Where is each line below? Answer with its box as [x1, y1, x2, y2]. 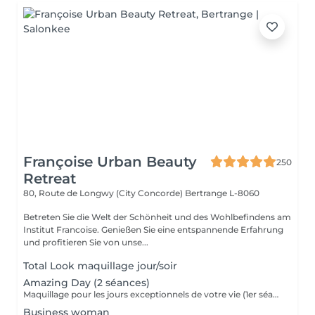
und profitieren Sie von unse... [23, 237, 148, 247]
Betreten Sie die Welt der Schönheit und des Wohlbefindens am [23, 212, 291, 222]
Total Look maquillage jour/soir [23, 259, 177, 272]
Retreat [23, 170, 76, 187]
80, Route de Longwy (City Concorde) [23, 188, 185, 198]
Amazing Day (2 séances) [23, 276, 150, 289]
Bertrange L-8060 [185, 188, 259, 198]
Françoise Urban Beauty [23, 153, 197, 170]
